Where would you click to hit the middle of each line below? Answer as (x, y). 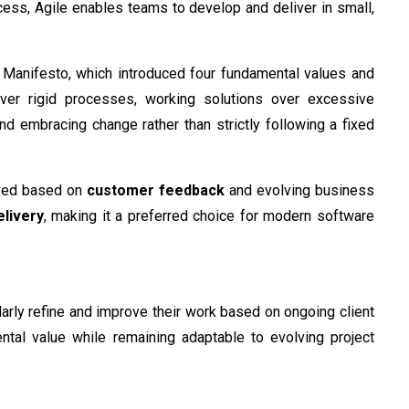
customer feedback (156, 190)
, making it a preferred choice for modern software (209, 215)
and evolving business (299, 190)
